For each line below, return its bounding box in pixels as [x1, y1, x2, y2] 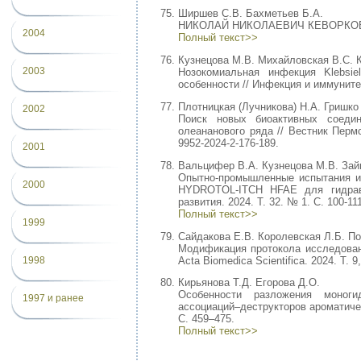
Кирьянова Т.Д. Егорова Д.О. [178, 276, 320, 289]
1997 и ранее [23, 293, 84, 304]
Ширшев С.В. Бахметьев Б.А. [178, 7, 323, 20]
